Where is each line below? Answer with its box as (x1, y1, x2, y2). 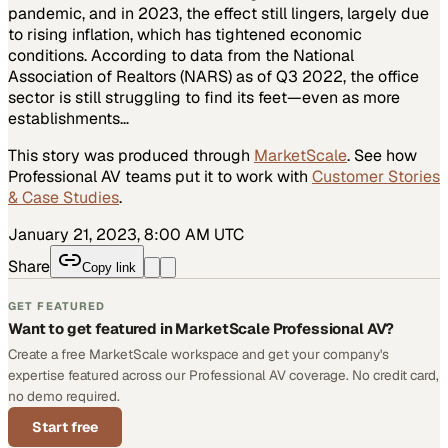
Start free (32, 417, 98, 436)
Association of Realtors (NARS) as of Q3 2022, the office (8, 65, 419, 87)
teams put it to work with (121, 165, 308, 187)
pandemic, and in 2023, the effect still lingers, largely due (8, 2, 429, 24)
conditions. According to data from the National (8, 44, 354, 66)
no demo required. (8, 386, 120, 405)
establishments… (8, 107, 129, 129)
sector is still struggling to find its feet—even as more (8, 86, 400, 108)
